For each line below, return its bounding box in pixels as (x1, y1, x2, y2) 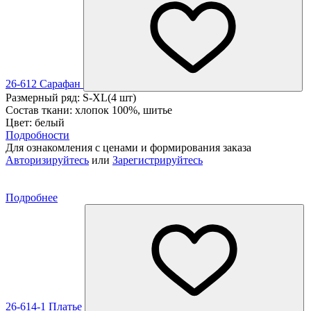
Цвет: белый (6, 116, 65, 128)
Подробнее (6, 191, 58, 203)
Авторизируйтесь (6, 153, 89, 166)
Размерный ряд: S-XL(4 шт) (6, 91, 136, 103)
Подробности (6, 128, 69, 141)
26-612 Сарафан (6, 77, 83, 90)
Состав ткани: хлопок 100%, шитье (6, 103, 172, 116)
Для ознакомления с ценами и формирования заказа (6, 141, 251, 153)
